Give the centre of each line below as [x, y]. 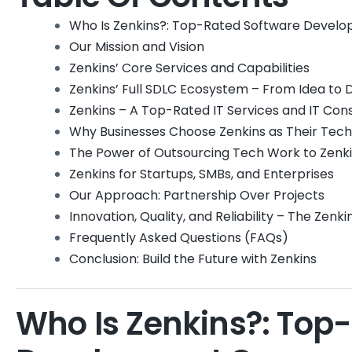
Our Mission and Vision [137, 47]
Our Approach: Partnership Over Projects [197, 196]
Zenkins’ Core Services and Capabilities [189, 68]
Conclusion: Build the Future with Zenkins [193, 259]
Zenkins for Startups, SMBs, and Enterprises [202, 174]
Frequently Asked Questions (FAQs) [179, 238]
